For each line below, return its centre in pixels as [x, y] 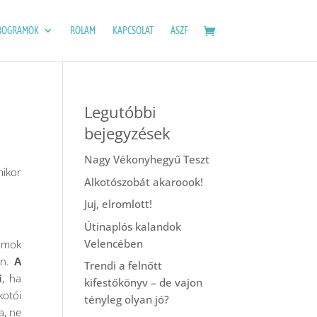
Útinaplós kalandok [133, 226]
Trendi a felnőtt [123, 265]
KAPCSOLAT [133, 30]
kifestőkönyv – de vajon [144, 282]
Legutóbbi [121, 112]
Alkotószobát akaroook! [144, 181]
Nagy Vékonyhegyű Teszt [147, 159]
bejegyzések [128, 133]
